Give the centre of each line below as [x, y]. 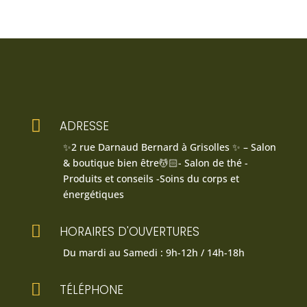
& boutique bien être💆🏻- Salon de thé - [155, 163]
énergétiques [93, 195]
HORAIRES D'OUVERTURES [129, 232]
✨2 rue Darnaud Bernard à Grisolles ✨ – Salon [169, 147]
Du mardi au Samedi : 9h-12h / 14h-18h [153, 253]
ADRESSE [84, 126]
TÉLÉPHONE [91, 290]
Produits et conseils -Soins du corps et [151, 179]
